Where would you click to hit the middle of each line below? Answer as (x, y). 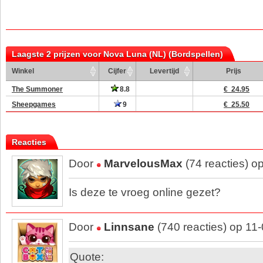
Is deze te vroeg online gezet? (145, 192)
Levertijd (164, 71)
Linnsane (129, 227)
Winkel (23, 71)
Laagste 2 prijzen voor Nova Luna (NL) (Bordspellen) (117, 54)
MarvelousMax (143, 163)
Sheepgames (34, 104)
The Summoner (37, 89)
